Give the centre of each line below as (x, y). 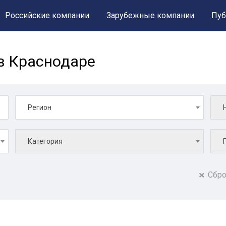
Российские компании (47, 15)
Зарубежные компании (150, 15)
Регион (40, 107)
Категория (45, 141)
